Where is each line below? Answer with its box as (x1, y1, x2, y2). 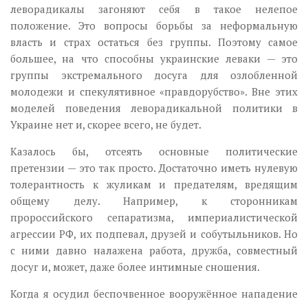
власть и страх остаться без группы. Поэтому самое (10, 35, 298, 49)
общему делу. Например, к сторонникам (10, 194, 298, 208)
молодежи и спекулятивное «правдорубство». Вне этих (10, 85, 298, 99)
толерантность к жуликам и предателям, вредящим (10, 177, 298, 192)
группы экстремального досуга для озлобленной (10, 68, 298, 82)
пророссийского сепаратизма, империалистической (10, 210, 298, 225)
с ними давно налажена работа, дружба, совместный (10, 243, 298, 258)
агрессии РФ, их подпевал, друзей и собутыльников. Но (10, 227, 298, 241)
